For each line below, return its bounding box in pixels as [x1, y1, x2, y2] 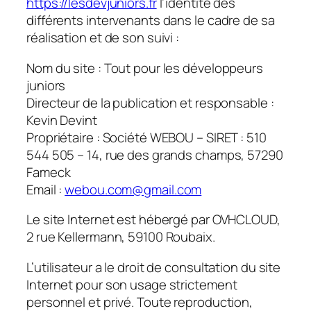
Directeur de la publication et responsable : [26, 93, 274, 112]
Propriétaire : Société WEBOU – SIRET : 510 [26, 128, 267, 146]
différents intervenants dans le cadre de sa [26, 11, 275, 30]
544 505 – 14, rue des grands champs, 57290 [26, 145, 283, 164]
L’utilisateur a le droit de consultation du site [26, 258, 281, 276]
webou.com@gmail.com [65, 180, 202, 199]
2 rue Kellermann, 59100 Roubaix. [26, 228, 215, 246]
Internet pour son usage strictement [26, 275, 237, 294]
